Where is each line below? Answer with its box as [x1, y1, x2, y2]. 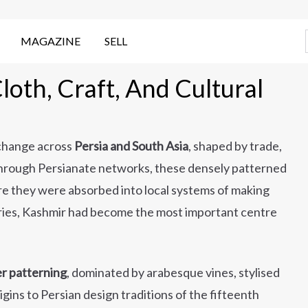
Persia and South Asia [74, 138, 188, 153]
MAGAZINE [21, 34, 80, 47]
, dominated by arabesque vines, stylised [67, 265, 280, 280]
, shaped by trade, [188, 138, 282, 153]
